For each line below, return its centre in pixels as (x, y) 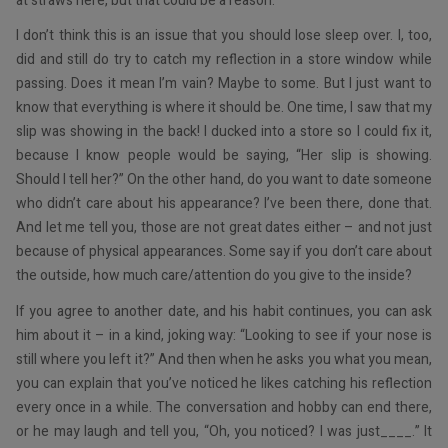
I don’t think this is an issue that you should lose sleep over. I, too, (224, 36)
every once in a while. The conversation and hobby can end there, (224, 407)
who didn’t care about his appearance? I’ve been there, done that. (224, 204)
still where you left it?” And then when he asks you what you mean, (224, 359)
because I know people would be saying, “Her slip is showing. (224, 156)
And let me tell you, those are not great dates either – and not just (224, 228)
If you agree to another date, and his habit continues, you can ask (224, 311)
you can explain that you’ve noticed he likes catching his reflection (224, 383)
